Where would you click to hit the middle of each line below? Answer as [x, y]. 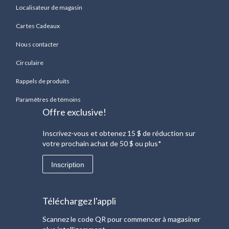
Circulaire [30, 62]
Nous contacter [37, 44]
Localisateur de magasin [49, 7]
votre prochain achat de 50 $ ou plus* [102, 143]
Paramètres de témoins [49, 99]
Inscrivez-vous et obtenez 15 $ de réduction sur [119, 133]
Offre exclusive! [75, 112]
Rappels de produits [43, 81]
